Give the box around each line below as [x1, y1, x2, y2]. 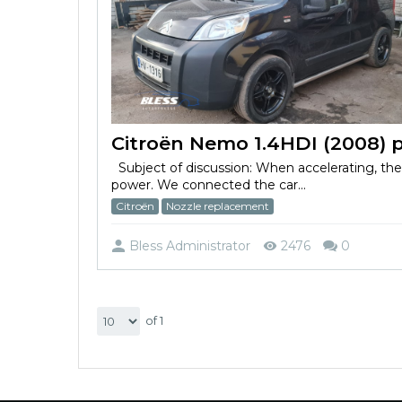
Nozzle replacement [166, 198, 269, 213]
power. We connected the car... [111, 176, 306, 193]
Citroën [116, 198, 154, 213]
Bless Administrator [126, 238, 254, 255]
